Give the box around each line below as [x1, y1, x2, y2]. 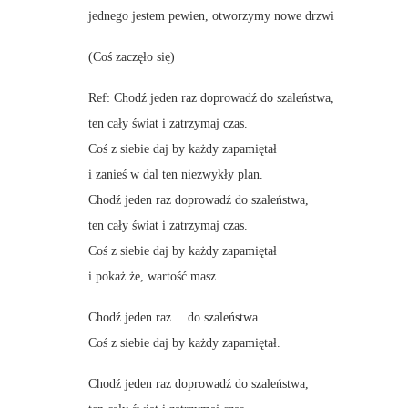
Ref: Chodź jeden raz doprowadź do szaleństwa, [88, 91, 334, 105]
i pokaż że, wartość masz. [88, 270, 219, 283]
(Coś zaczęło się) [88, 50, 175, 64]
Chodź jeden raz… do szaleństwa [88, 311, 258, 324]
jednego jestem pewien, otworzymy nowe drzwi [88, 9, 334, 23]
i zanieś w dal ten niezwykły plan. [88, 168, 263, 181]
